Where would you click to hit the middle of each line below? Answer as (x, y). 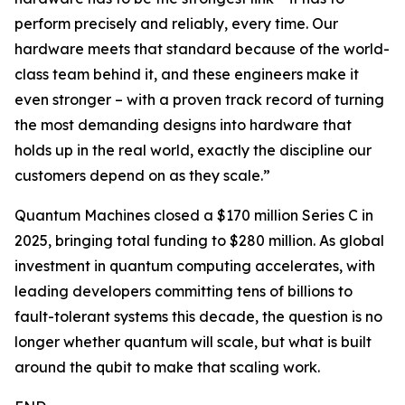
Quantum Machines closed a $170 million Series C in (194, 216)
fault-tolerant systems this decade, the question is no (198, 317)
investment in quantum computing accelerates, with (195, 266)
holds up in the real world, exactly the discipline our (193, 151)
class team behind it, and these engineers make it (187, 75)
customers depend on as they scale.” (142, 176)
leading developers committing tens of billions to (184, 292)
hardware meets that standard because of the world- (202, 49)
